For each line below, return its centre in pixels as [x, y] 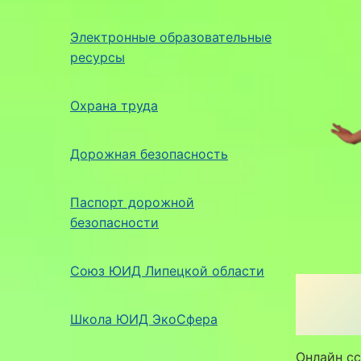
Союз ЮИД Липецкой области [167, 270]
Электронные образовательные [171, 37]
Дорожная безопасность [149, 154]
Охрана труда [114, 105]
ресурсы [98, 57]
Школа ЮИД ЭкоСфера [144, 319]
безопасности [114, 222]
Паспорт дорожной [132, 202]
